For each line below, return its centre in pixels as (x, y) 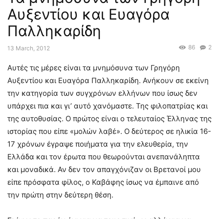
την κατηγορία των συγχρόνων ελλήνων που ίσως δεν (102, 93)
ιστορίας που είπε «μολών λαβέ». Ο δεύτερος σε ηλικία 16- (109, 131)
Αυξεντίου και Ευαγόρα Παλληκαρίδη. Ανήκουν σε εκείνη (108, 81)
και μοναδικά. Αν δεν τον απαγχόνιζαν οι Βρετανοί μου (104, 170)
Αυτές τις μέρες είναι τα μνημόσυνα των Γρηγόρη (94, 68)
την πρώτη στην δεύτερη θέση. (60, 195)
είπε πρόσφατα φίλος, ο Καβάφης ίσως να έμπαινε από (103, 182)
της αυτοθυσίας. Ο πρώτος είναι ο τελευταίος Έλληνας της (109, 119)
